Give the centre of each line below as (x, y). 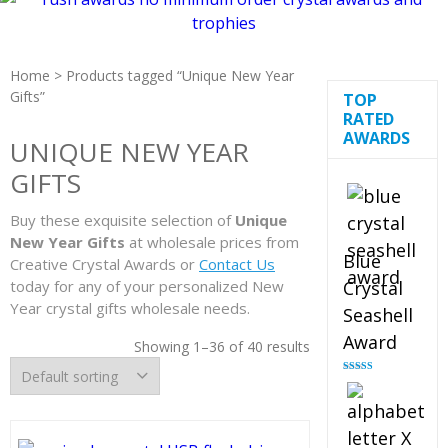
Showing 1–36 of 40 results (221, 346)
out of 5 (359, 390)
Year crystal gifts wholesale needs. (130, 308)
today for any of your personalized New (147, 286)
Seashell (377, 315)
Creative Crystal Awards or (104, 264)
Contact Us (237, 264)
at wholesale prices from (212, 242)
